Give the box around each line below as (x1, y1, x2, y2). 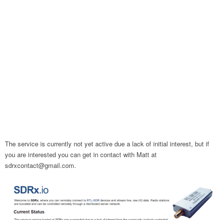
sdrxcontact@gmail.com (5, 161, 74, 170)
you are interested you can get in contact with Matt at (5, 150, 157, 159)
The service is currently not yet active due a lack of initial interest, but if (5, 139, 209, 148)
